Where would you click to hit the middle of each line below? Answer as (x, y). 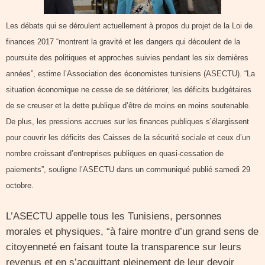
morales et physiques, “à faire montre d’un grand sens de (132, 232)
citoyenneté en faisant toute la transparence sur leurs (124, 247)
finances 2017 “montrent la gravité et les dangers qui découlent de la (123, 42)
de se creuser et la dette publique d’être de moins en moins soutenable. (128, 106)
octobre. (20, 185)
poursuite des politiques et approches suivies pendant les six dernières (127, 58)
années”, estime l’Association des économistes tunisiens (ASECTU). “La (130, 74)
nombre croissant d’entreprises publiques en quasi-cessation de (115, 153)
